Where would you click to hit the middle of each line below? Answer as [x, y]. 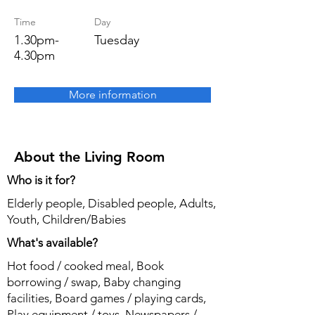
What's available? [52, 243]
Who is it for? [41, 180]
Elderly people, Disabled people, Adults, [111, 203]
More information [112, 95]
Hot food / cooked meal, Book [85, 266]
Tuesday [117, 40]
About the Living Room [89, 157]
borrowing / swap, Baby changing [94, 282]
